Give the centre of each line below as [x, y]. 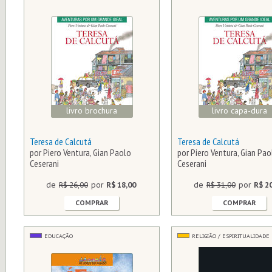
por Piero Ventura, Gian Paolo [80, 152]
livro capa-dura [239, 110]
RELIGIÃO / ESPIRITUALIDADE [231, 236]
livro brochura [92, 110]
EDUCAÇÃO [59, 236]
